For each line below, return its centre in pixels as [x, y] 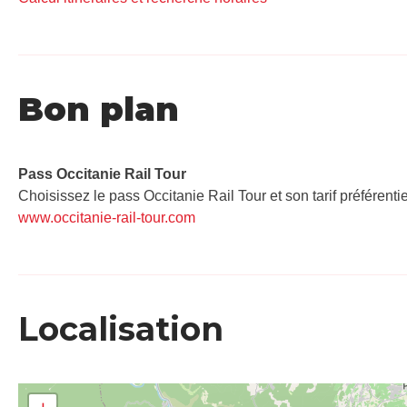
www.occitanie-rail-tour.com [107, 217]
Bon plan [99, 109]
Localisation [121, 328]
